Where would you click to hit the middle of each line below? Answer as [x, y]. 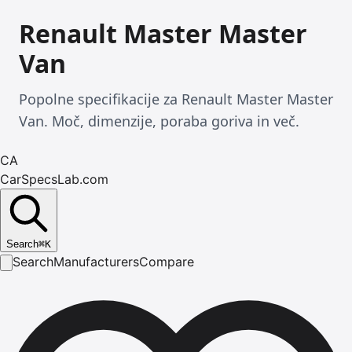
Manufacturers [96, 262]
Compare [167, 262]
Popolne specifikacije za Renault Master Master [176, 99]
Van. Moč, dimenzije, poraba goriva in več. [159, 121]
